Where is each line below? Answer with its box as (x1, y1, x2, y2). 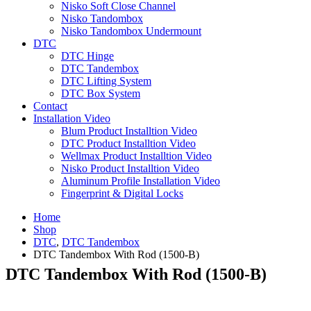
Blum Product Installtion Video (61, 124, 197, 137)
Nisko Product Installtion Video (61, 162, 199, 174)
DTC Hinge (61, 49, 114, 62)
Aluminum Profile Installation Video (61, 174, 220, 187)
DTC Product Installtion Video (61, 137, 196, 149)
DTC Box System (61, 87, 140, 99)
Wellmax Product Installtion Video (61, 149, 212, 162)
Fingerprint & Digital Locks (61, 187, 183, 199)
